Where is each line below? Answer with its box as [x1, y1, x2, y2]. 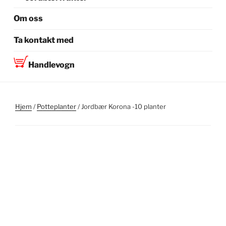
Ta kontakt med [14, 35, 74, 45]
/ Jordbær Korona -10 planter [76, 102, 166, 110]
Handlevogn [28, 60, 75, 70]
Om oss [14, 14, 43, 24]
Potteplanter [37, 102, 76, 110]
